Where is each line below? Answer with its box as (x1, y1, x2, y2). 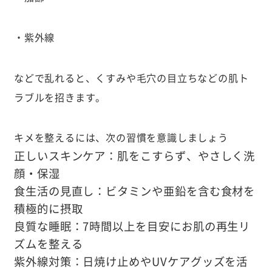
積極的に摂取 (13, 200, 83, 217)
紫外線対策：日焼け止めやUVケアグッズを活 (13, 253, 248, 270)
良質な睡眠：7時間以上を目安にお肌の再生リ (13, 217, 251, 234)
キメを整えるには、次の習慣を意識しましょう (13, 129, 228, 144)
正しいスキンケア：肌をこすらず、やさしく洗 (13, 147, 256, 164)
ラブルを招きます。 (13, 89, 106, 104)
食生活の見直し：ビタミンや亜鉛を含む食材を (13, 182, 256, 199)
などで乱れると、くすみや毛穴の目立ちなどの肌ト (13, 70, 249, 85)
